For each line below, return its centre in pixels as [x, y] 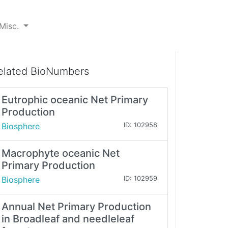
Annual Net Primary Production [76, 207]
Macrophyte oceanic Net [61, 153]
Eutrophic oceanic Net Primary [75, 100]
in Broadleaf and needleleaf [68, 219]
